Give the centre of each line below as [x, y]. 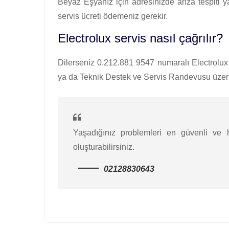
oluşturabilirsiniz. [104, 147]
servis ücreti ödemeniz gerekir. [113, 16]
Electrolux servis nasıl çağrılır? [140, 38]
